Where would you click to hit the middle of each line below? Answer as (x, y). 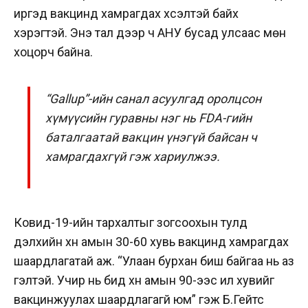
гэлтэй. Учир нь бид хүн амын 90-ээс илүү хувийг (144, 280)
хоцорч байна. (53, 52)
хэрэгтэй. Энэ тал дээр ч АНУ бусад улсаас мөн (150, 32)
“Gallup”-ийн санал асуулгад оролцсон (154, 98)
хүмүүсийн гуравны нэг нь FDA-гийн (149, 118)
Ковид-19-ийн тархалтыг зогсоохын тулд (131, 223)
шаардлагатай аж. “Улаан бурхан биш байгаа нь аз (154, 261)
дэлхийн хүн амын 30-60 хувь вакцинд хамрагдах (151, 242)
